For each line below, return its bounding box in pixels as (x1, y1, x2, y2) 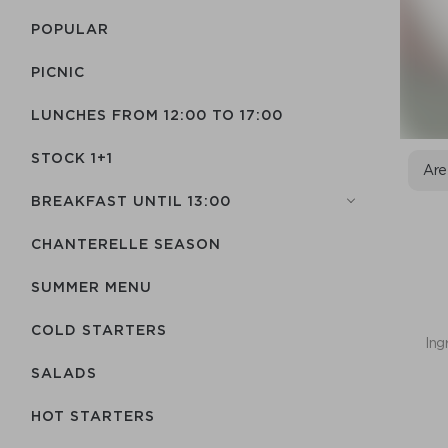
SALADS (31, 365, 97, 380)
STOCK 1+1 (31, 150, 113, 165)
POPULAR (31, 21, 109, 36)
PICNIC (31, 64, 85, 79)
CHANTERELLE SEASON (31, 236, 221, 251)
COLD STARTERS (31, 322, 167, 337)
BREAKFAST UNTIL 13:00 (31, 193, 231, 208)
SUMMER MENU (31, 279, 152, 294)
